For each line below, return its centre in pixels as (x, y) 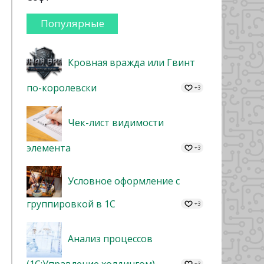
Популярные (72, 23)
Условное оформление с (124, 181)
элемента (49, 148)
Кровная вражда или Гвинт (131, 63)
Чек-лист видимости (116, 123)
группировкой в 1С (71, 204)
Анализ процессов (110, 239)
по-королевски (62, 88)
